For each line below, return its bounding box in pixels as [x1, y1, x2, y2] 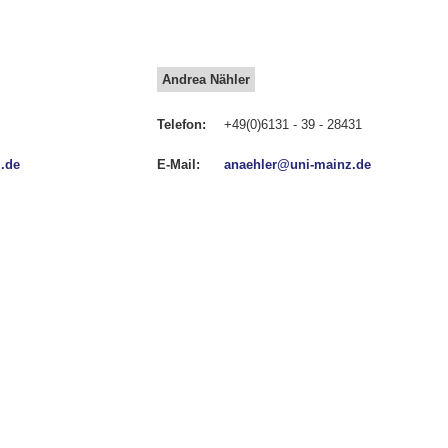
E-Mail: [156, 157, 200, 173]
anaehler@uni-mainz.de [223, 157, 371, 173]
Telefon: [156, 117, 206, 133]
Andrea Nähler [162, 72, 250, 88]
